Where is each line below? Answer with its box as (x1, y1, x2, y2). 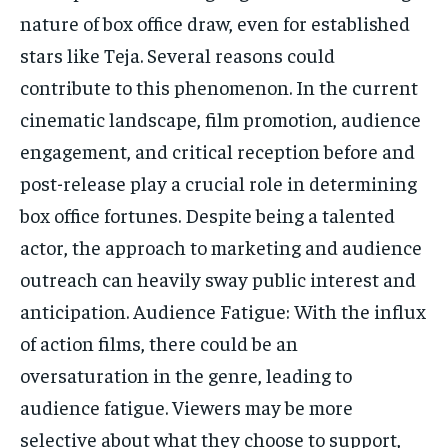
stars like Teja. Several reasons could (20, 41, 335, 67)
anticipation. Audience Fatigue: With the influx (20, 297, 426, 323)
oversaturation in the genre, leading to (20, 361, 352, 387)
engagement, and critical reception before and (20, 137, 415, 163)
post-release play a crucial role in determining (20, 169, 417, 195)
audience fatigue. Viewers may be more (20, 393, 353, 419)
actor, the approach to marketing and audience (20, 233, 422, 259)
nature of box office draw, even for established (20, 9, 410, 35)
